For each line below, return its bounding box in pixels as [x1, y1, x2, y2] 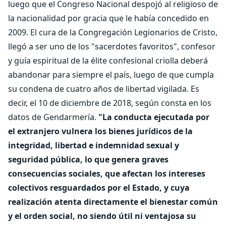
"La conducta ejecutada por [98, 111, 209, 123]
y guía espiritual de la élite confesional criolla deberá [8, 55, 208, 66]
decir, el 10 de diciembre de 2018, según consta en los [8, 97, 211, 108]
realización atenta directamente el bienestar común [8, 196, 218, 207]
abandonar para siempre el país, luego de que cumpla [8, 69, 214, 80]
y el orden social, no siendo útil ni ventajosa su [8, 210, 196, 221]
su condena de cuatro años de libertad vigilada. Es [8, 83, 199, 94]
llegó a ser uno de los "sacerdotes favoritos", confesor [8, 41, 215, 52]
